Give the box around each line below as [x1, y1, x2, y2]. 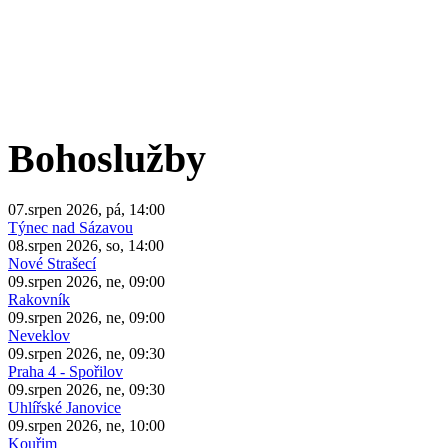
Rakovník [8, 290, 70, 308]
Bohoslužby [8, 136, 206, 182]
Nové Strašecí [8, 254, 96, 272]
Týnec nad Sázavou [8, 218, 133, 236]
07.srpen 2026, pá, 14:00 [8, 200, 165, 218]
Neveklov [8, 326, 70, 344]
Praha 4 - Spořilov [8, 362, 123, 380]
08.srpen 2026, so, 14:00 [8, 236, 164, 254]
